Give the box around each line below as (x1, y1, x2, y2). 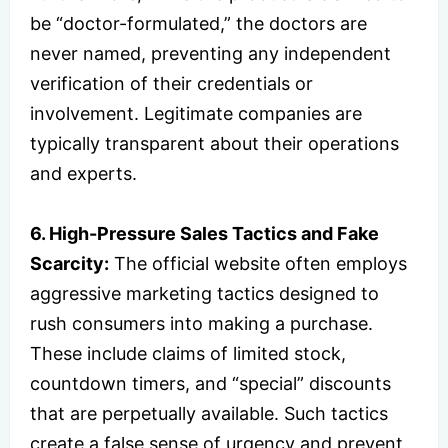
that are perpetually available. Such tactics (30, 402, 388, 424)
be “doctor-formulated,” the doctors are (30, 12, 367, 34)
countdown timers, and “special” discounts (30, 372, 391, 394)
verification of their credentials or (30, 72, 313, 94)
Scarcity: (30, 252, 109, 274)
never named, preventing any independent (30, 42, 391, 64)
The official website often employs (109, 252, 407, 274)
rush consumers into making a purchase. (30, 312, 373, 334)
